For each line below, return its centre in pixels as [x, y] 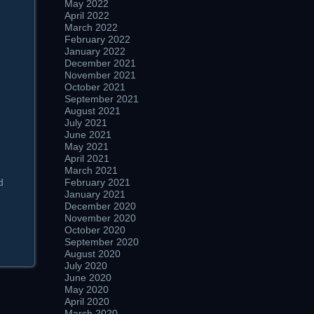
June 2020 [88, 278]
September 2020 [102, 242]
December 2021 [100, 63]
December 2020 [100, 206]
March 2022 [91, 27]
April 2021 [87, 158]
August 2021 [93, 111]
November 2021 [100, 75]
